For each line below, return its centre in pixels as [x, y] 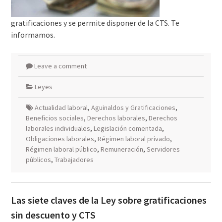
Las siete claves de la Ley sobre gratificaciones [109, 200]
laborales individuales [58, 128]
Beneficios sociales [55, 118]
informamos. [33, 35]
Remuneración [122, 149]
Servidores [163, 149]
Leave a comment [60, 66]
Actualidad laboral [61, 108]
